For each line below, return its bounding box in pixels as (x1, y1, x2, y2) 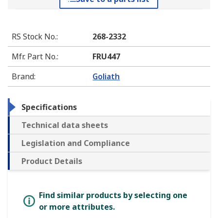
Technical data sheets (21, 120, 108, 131)
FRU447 (92, 51, 121, 62)
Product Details (21, 156, 82, 167)
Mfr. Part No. (12, 51, 57, 62)
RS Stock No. (12, 31, 56, 42)
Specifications (21, 102, 77, 113)
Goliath (92, 71, 120, 82)
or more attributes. (39, 201, 115, 213)
